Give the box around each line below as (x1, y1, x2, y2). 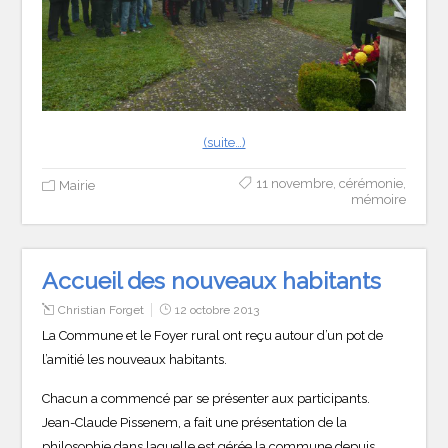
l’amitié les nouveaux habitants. (42, 351, 228, 367)
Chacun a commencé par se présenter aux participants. (42, 390, 371, 406)
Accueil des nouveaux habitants (42, 266, 382, 294)
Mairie (59, 177, 96, 193)
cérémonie (338, 175, 403, 191)
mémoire (350, 191, 406, 207)
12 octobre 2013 (175, 302, 260, 317)
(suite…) (202, 134, 246, 150)
